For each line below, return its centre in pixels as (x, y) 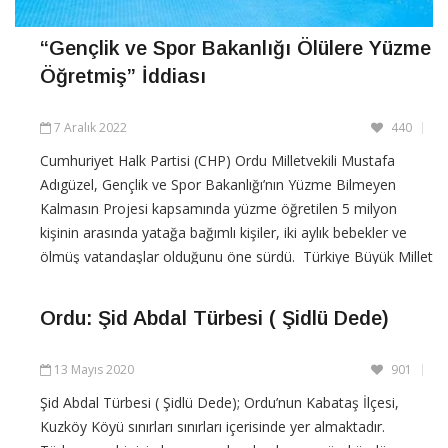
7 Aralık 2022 (90, 127)
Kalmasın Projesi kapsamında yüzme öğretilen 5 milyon (218, 208)
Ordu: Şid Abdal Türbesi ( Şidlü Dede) (214, 317)
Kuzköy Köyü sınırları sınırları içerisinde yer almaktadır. (212, 426)
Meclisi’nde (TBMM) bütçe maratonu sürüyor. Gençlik (211, 280)
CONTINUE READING (122, 335)
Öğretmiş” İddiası (123, 75)
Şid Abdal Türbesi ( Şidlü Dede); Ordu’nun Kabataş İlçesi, (219, 402)
